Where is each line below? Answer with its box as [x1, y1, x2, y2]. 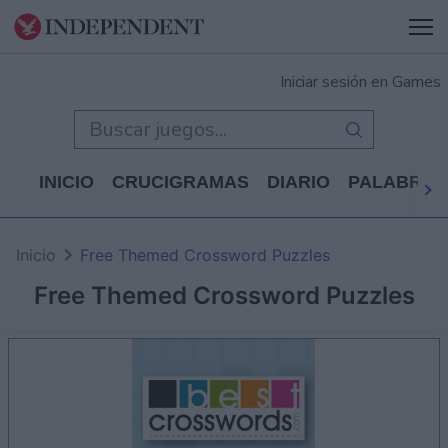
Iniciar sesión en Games [280, 71, 441, 93]
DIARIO [267, 172, 330, 192]
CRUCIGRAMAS [112, 172, 249, 192]
